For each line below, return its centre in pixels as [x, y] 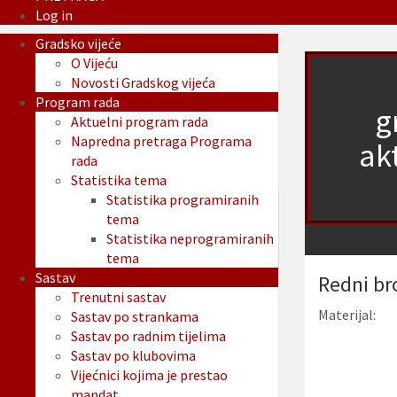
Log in [54, 16]
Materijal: [346, 315]
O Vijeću [94, 63]
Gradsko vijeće [78, 44]
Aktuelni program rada [140, 122]
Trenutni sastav [118, 297]
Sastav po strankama [135, 317]
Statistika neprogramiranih [190, 239]
